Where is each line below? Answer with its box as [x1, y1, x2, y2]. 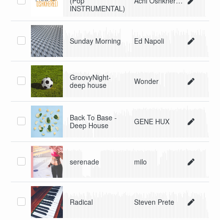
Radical [70, 197, 93, 207]
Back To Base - [70, 112, 117, 123]
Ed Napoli [134, 36, 165, 46]
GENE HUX [134, 116, 170, 127]
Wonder [134, 76, 159, 86]
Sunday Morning [70, 36, 121, 46]
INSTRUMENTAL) [70, 3, 126, 14]
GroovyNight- [70, 72, 111, 82]
